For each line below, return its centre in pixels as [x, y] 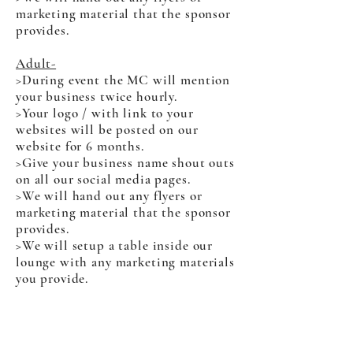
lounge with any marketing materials [125, 262]
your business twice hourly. [97, 97]
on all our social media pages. [103, 179]
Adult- [36, 63]
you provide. [52, 279]
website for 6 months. [80, 146]
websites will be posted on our [107, 130]
